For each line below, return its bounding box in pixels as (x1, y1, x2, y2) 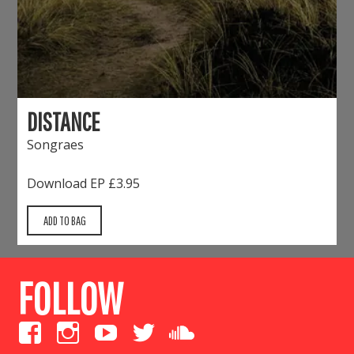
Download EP (27, 175, 106, 193)
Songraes (27, 136, 85, 154)
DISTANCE (27, 107, 100, 137)
